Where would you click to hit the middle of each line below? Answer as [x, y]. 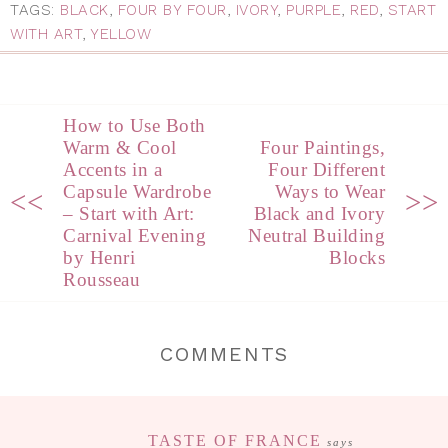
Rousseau [101, 279]
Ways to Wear [330, 191]
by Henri [99, 257]
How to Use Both [134, 125]
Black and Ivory [319, 213]
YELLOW [120, 33]
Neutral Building [316, 235]
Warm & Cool [120, 147]
